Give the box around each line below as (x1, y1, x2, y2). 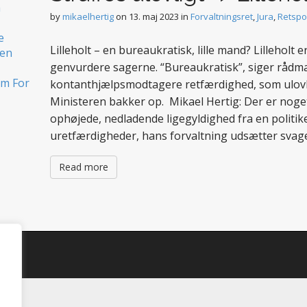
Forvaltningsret (191, 10, 253, 23)
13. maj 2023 (129, 10, 179, 23)
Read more (59, 160, 108, 173)
